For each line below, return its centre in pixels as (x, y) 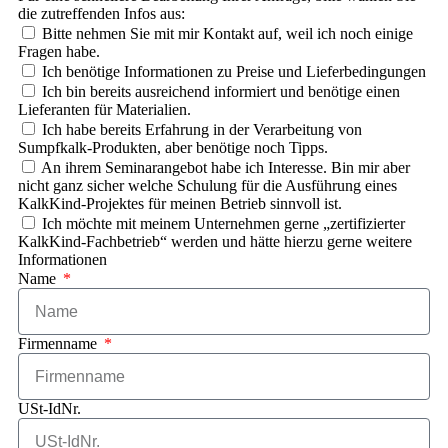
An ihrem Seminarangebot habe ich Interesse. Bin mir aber (225, 168)
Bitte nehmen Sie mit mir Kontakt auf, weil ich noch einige (227, 34)
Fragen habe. (59, 52)
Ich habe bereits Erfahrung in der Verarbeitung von (202, 130)
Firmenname (59, 344)
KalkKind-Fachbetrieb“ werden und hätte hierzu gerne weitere (215, 242)
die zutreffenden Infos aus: (101, 14)
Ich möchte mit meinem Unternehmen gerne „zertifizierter (223, 224)
